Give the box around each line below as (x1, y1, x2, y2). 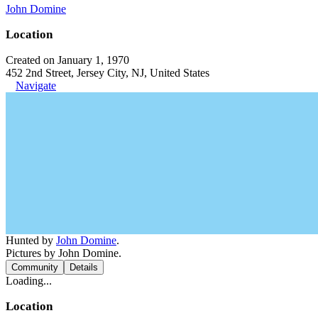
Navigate (16, 79, 56, 92)
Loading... (6, 274, 52, 287)
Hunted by (6, 234, 56, 246)
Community (11, 261, 58, 273)
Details (70, 261, 98, 273)
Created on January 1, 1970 (6, 53, 129, 66)
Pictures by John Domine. (6, 246, 121, 259)
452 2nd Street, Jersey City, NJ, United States (6, 66, 209, 79)
